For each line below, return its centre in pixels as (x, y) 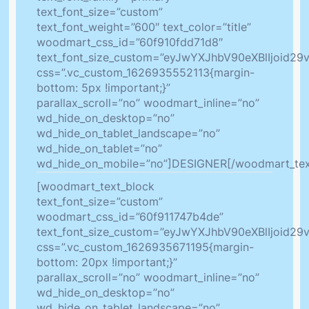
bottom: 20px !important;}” (107, 262)
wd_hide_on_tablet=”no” (99, 149)
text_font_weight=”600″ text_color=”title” (144, 27)
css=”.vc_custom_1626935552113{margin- (146, 73)
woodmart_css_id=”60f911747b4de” (130, 217)
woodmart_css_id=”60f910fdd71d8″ (130, 42)
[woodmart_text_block (96, 187)
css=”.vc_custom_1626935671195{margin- (145, 247)
